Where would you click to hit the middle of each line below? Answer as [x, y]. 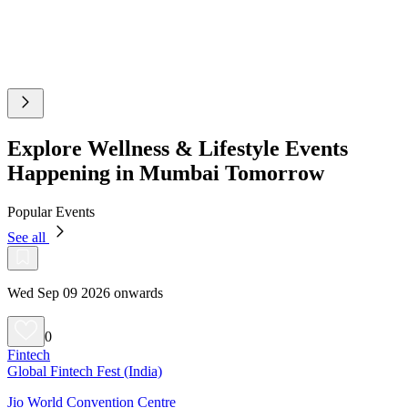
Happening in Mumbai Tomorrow [166, 173]
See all [28, 237]
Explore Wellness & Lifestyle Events [178, 148]
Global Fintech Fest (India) [85, 371]
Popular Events [51, 211]
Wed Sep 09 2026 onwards [85, 292]
